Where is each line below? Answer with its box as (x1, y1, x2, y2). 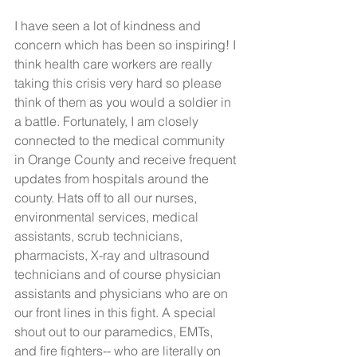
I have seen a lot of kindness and (14, 18, 204, 33)
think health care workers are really (14, 56, 215, 72)
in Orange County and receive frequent (14, 151, 239, 167)
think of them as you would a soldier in (14, 94, 234, 110)
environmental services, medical (14, 209, 202, 225)
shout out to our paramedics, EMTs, (14, 324, 216, 339)
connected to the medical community (14, 132, 228, 148)
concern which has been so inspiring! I (14, 37, 239, 53)
